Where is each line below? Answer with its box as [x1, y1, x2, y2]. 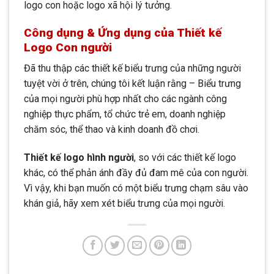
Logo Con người [24, 40, 112, 54]
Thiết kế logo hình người [24, 152, 134, 164]
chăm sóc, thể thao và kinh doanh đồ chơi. [24, 124, 199, 136]
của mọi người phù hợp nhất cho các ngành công [24, 93, 227, 105]
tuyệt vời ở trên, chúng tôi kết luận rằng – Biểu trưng [24, 78, 241, 90]
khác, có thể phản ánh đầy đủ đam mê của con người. [24, 167, 248, 179]
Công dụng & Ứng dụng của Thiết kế [24, 25, 221, 40]
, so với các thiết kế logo [134, 152, 236, 164]
